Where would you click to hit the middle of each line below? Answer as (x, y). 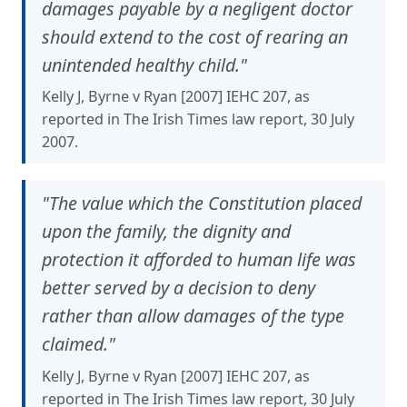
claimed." (79, 344)
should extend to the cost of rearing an (195, 36)
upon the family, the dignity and (166, 232)
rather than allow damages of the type (193, 316)
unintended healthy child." (144, 65)
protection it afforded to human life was (199, 260)
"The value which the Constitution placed (202, 203)
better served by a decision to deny (179, 288)
